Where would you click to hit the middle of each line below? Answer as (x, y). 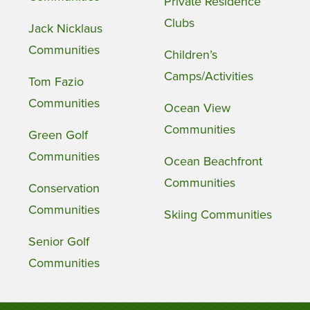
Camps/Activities (209, 76)
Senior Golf (58, 241)
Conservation (64, 188)
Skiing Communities (218, 214)
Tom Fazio (56, 81)
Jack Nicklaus (65, 28)
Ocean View (198, 108)
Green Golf (58, 135)
